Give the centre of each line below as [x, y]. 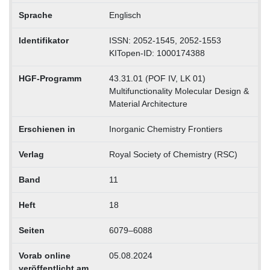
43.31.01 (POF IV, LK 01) [157, 79]
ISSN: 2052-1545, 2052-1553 [165, 41]
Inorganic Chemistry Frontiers [165, 129]
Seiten [31, 231]
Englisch [125, 15]
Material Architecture [148, 104]
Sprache [35, 15]
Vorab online [44, 256]
